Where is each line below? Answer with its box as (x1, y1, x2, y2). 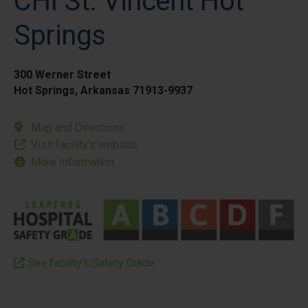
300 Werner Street (14, 68, 111, 81)
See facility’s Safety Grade (25, 256, 155, 269)
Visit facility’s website (31, 138, 137, 151)
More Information (31, 155, 114, 168)
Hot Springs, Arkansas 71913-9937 (14, 84, 192, 97)
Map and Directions (31, 121, 124, 134)
